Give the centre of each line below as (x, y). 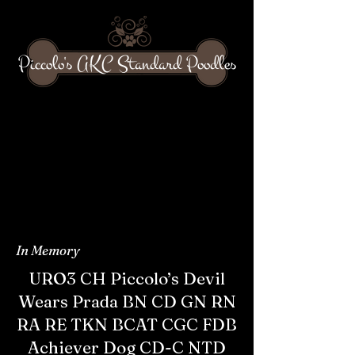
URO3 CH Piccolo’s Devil (127, 278)
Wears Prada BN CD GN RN (127, 301)
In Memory (48, 250)
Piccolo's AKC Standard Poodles (127, 64)
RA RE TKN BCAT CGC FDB (127, 324)
